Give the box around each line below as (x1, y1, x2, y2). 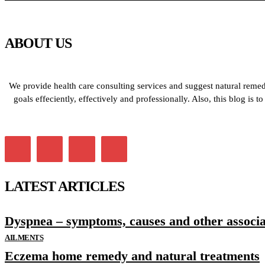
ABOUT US (5, 35, 72, 51)
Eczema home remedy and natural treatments (5, 248, 260, 264)
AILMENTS (5, 233, 43, 243)
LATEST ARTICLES (5, 179, 124, 195)
